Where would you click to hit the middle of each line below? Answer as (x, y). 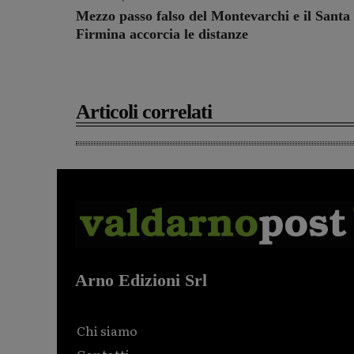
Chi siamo (107, 331)
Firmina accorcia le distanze (162, 34)
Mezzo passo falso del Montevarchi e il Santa (213, 16)
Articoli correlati (144, 112)
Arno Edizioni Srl (141, 281)
